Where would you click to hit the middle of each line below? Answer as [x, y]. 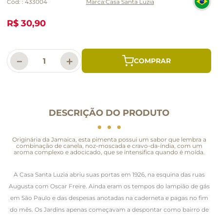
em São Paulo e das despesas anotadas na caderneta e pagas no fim [109, 198]
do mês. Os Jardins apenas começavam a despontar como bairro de [109, 209]
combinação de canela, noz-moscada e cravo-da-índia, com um [109, 145]
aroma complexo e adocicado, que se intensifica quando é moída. [109, 152]
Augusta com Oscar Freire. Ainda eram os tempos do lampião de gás [109, 186]
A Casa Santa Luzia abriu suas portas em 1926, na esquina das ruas [109, 174]
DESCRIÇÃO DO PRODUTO [109, 113]
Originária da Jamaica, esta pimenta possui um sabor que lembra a [109, 139]
